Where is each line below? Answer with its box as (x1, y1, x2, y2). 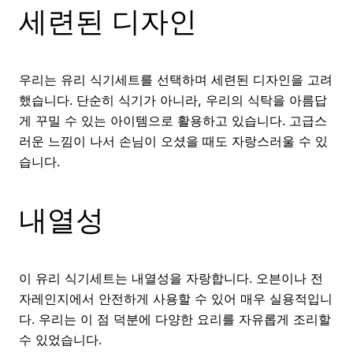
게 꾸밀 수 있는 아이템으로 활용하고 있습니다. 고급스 (19, 113, 327, 129)
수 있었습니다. (19, 332, 102, 348)
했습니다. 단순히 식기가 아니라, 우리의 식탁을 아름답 (19, 92, 327, 109)
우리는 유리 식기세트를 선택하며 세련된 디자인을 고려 (19, 72, 333, 88)
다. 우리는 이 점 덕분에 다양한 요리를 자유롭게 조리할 (19, 311, 331, 328)
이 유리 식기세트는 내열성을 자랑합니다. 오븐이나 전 (19, 270, 323, 287)
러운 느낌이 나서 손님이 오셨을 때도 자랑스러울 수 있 (19, 133, 328, 150)
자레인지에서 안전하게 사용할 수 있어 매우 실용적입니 (19, 291, 333, 307)
